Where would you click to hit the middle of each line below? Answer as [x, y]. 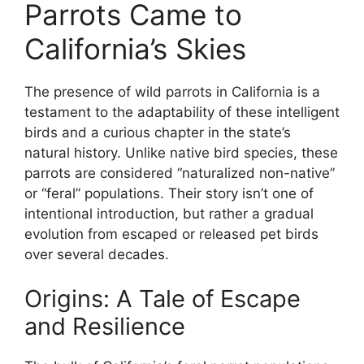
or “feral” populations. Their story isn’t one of [169, 193]
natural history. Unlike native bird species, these [181, 152]
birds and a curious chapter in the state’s [158, 132]
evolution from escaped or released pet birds [171, 234]
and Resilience [105, 327]
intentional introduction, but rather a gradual [169, 213]
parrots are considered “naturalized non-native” [180, 173]
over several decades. [97, 254]
